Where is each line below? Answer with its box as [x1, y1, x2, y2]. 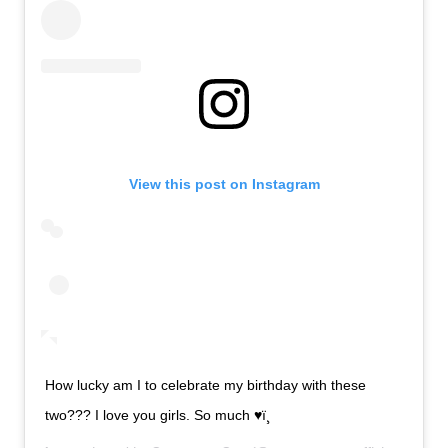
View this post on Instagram [128, 176, 320, 193]
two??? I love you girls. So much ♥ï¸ [45, 407, 272, 424]
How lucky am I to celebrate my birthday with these [45, 377, 367, 394]
